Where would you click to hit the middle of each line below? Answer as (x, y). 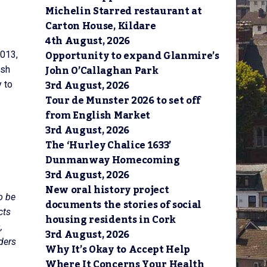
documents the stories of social (124, 205)
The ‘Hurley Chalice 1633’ (108, 145)
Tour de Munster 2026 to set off (123, 101)
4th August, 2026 (88, 41)
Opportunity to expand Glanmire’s (132, 56)
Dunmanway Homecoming (113, 160)
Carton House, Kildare (101, 26)
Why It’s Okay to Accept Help (118, 250)
